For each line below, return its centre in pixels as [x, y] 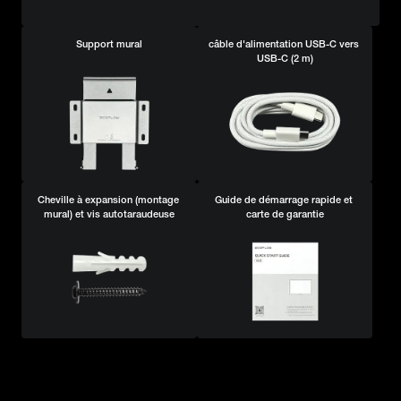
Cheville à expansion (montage [108, 200]
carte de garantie [285, 214]
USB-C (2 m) [285, 58]
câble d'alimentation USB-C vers [283, 43]
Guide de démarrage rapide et [283, 200]
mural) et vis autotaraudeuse [109, 214]
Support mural [109, 43]
